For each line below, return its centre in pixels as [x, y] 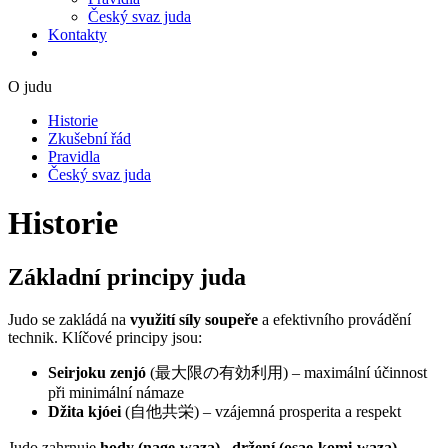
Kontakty [77, 34]
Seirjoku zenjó [97, 372]
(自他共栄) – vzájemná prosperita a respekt [261, 411]
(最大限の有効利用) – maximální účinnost [286, 372]
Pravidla [74, 156]
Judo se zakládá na [69, 319]
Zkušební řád [89, 138]
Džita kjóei [84, 411]
